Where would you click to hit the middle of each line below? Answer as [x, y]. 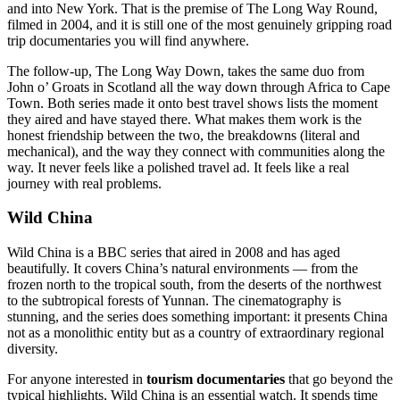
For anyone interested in [77, 379]
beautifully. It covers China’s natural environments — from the [183, 268]
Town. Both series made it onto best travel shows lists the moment [192, 103]
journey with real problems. [84, 183]
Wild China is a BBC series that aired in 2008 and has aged [174, 252]
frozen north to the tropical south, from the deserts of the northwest [194, 284]
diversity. [33, 348]
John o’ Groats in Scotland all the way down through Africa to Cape [199, 87]
